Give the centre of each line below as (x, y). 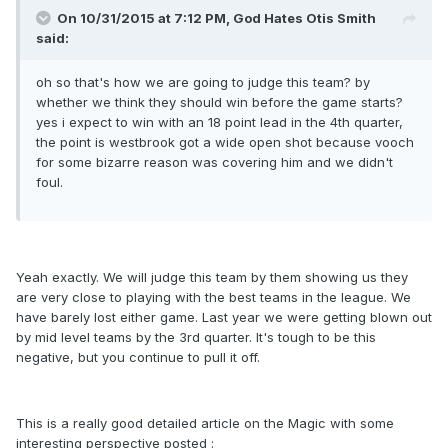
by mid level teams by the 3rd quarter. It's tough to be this (196, 337)
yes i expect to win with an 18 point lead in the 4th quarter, (219, 122)
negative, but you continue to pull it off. (138, 357)
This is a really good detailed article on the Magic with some (205, 423)
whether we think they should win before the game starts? (219, 102)
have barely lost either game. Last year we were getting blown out (224, 317)
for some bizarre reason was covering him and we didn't (214, 162)
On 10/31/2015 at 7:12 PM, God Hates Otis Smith (216, 18)
